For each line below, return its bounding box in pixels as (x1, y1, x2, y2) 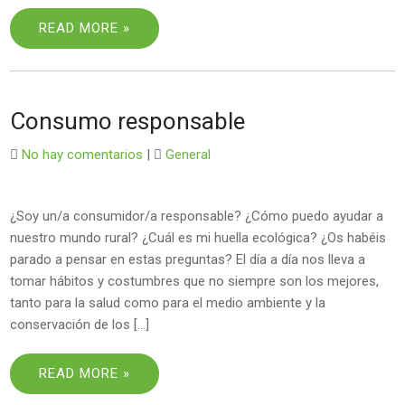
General (165, 146, 212, 163)
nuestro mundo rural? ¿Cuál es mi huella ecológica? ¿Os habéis (10, 230, 387, 246)
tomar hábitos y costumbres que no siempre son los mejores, (10, 273, 380, 289)
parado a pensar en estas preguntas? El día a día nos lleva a (10, 251, 366, 268)
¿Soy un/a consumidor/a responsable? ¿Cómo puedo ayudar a (10, 208, 384, 224)
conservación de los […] (10, 316, 150, 333)
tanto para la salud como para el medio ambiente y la (10, 295, 326, 311)
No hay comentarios (22, 146, 144, 163)
